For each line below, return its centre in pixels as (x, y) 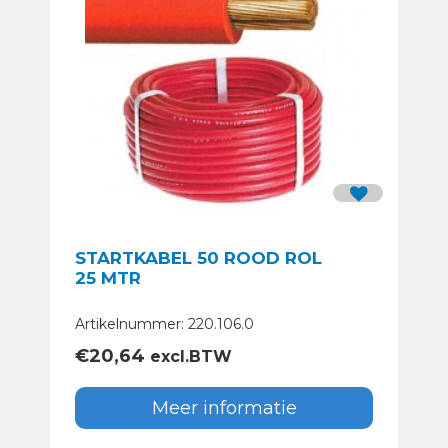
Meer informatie (224, 408)
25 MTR (108, 278)
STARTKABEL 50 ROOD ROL (149, 258)
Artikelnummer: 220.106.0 (164, 324)
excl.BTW (188, 357)
